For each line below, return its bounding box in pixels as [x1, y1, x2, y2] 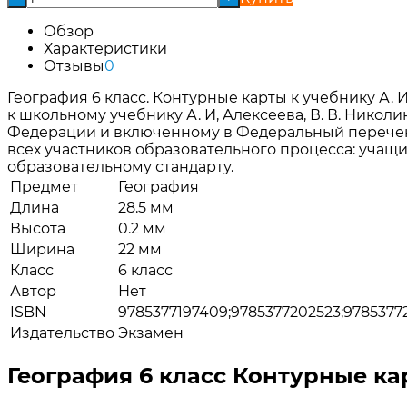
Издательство [10, 323, 114, 342]
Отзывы [44, 56, 104, 74]
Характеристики [44, 39, 167, 57]
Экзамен [118, 323, 184, 342]
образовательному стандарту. [7, 157, 233, 175]
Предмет [10, 177, 78, 195]
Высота [10, 219, 65, 237]
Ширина [10, 240, 74, 258]
